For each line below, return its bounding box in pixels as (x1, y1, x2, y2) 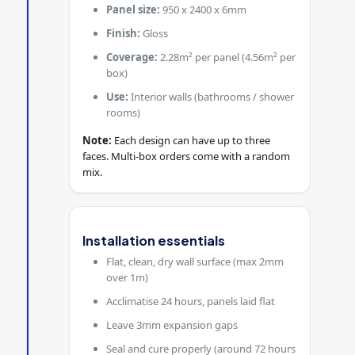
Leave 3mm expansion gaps (106, 318, 239, 333)
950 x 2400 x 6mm (160, 2, 247, 17)
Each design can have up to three (112, 132, 271, 147)
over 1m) (106, 270, 149, 285)
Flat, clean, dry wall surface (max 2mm (106, 254, 284, 269)
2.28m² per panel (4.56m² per (158, 49, 296, 64)
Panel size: (106, 2, 161, 17)
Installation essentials (82, 231, 226, 249)
